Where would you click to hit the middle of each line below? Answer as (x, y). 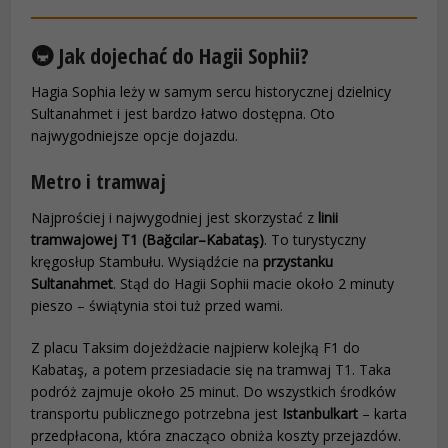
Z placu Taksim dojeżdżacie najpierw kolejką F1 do (196, 348)
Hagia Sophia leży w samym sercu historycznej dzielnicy (211, 92)
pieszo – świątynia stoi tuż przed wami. (157, 306)
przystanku (298, 262)
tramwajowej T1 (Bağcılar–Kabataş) (148, 240)
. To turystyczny (315, 240)
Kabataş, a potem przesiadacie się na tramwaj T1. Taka (211, 370)
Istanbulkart (320, 414)
